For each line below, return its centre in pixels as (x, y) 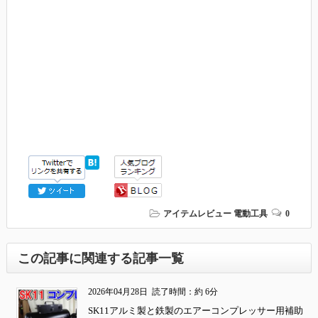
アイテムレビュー (197, 214)
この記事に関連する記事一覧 (100, 259)
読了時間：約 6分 (184, 292)
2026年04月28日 (119, 292)
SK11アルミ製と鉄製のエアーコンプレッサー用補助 (196, 311)
